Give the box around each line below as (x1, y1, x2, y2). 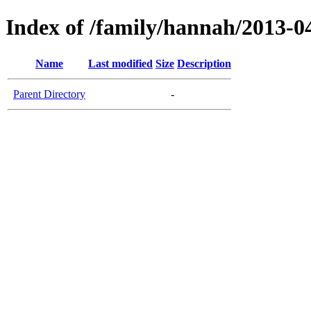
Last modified (88, 57, 153, 69)
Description (177, 57, 231, 69)
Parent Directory (13, 87, 85, 100)
